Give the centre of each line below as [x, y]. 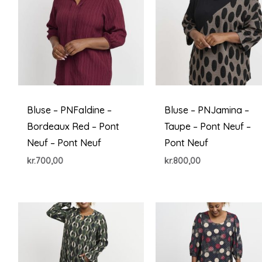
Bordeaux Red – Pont [73, 127]
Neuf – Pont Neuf [64, 143]
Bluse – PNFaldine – [69, 110]
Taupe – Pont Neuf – [208, 127]
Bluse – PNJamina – [207, 110]
